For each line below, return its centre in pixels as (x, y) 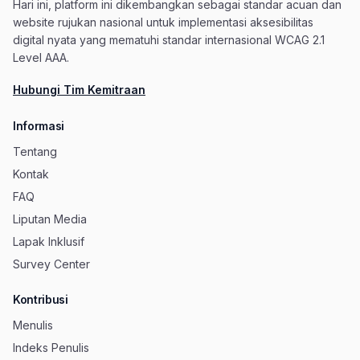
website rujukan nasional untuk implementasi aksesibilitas (163, 22)
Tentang (35, 151)
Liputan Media (50, 219)
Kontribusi (41, 299)
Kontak (31, 174)
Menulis (33, 325)
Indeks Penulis (51, 348)
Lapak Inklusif (49, 241)
